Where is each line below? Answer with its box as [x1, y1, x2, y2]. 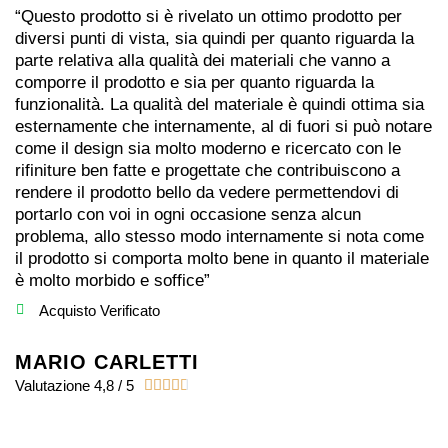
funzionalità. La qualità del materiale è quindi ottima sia [15, 94, 424, 114]
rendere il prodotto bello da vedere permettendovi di [15, 182, 399, 202]
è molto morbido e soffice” [15, 270, 210, 290]
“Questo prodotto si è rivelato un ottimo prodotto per [15, 6, 402, 26]
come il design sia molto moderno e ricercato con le [15, 138, 401, 158]
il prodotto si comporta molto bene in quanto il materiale [15, 248, 429, 268]
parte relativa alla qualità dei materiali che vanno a [15, 50, 390, 70]
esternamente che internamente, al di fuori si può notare [15, 116, 432, 136]
